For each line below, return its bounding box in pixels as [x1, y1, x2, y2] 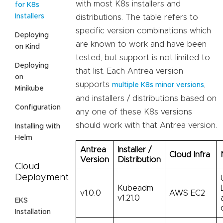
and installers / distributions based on [76, 94, 217, 103]
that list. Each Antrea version [76, 67, 183, 75]
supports [76, 80, 112, 89]
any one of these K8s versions [76, 108, 192, 116]
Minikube [15, 85, 44, 92]
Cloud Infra [169, 150, 210, 159]
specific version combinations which [76, 26, 211, 35]
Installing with [15, 122, 60, 130]
